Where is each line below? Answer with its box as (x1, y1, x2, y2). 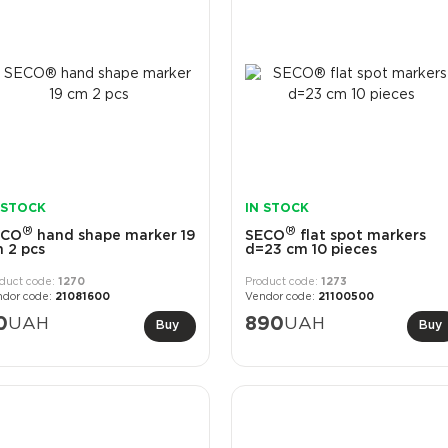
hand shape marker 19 (33, 230, 196, 243)
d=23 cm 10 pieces (244, 244, 377, 257)
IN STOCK (244, 203, 309, 215)
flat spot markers (295, 230, 426, 243)
